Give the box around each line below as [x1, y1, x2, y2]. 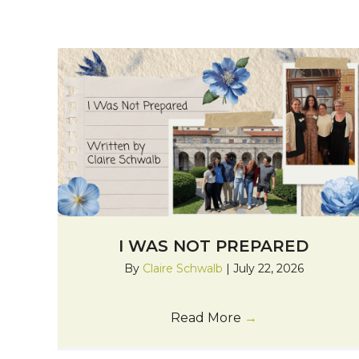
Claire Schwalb [142, 261, 226, 276]
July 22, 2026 [232, 261, 304, 276]
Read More [170, 310, 244, 326]
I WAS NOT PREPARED [119, 236, 309, 256]
